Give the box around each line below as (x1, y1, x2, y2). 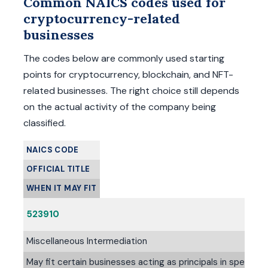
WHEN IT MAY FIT (26, 183, 97, 193)
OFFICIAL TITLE (26, 164, 90, 174)
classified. (23, 117, 66, 129)
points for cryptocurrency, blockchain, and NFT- (23, 68, 233, 81)
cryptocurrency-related (23, 10, 180, 27)
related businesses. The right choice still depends (23, 84, 239, 97)
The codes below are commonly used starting (23, 52, 224, 65)
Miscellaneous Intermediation (26, 235, 147, 247)
